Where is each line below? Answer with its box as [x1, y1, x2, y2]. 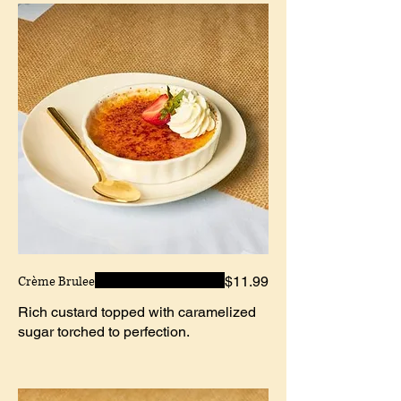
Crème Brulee [18, 272, 95, 290]
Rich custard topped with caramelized [18, 303, 256, 320]
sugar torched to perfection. [18, 322, 190, 340]
